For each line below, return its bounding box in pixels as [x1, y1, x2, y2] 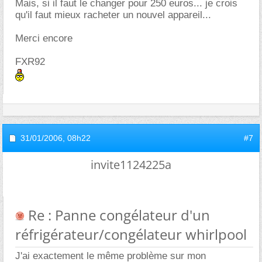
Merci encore [15, 32, 73, 44]
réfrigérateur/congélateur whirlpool [15, 224, 247, 244]
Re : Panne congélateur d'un [25, 205, 210, 225]
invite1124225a [91, 156, 171, 173]
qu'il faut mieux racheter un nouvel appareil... [15, 9, 211, 20]
